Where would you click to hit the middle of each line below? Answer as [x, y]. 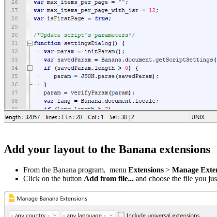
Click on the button [54, 179]
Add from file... [110, 179]
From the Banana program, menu [75, 170]
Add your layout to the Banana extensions [107, 149]
